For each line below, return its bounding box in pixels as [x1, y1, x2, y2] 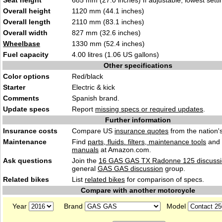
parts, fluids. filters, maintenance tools [88, 138, 206, 146]
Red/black [72, 72, 103, 80]
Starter [3, 83, 25, 91]
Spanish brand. [72, 94, 119, 102]
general [72, 165, 98, 172]
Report [72, 105, 95, 113]
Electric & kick [72, 83, 115, 91]
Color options [3, 72, 50, 80]
